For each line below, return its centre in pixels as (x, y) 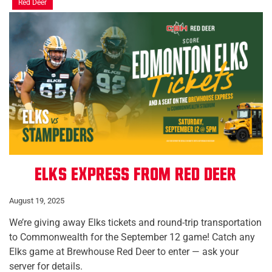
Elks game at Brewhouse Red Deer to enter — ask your (124, 252)
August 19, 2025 (37, 201)
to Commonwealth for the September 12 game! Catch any (132, 237)
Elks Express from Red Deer (136, 175)
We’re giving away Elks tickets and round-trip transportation (135, 223)
